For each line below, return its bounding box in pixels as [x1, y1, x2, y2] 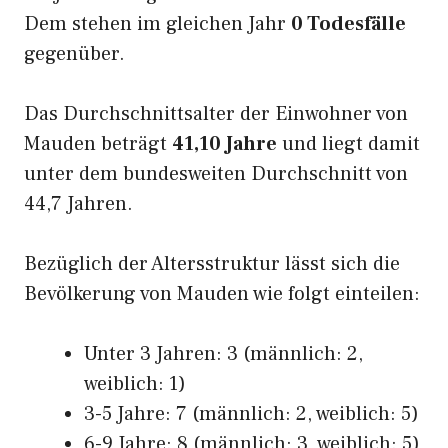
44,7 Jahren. [24, 191, 133, 217]
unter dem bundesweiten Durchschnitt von [24, 161, 408, 187]
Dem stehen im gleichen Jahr [24, 11, 291, 37]
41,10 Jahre [172, 131, 277, 157]
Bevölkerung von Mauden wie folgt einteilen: [24, 281, 420, 307]
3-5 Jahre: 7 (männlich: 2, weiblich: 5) [84, 401, 419, 427]
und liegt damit [277, 131, 420, 157]
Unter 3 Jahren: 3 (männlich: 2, [84, 341, 363, 367]
